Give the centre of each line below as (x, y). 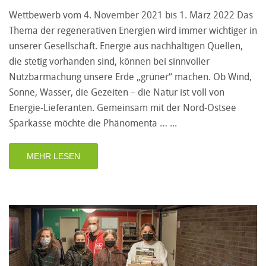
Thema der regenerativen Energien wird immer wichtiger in (133, 31)
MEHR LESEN (53, 156)
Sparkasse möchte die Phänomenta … (89, 123)
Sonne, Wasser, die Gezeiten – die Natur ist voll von (117, 92)
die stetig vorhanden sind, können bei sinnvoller (109, 61)
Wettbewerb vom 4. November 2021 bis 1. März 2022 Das (131, 15)
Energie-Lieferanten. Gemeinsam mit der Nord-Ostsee (123, 108)
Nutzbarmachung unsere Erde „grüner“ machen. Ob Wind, (130, 77)
